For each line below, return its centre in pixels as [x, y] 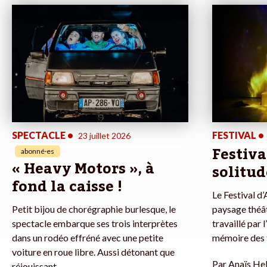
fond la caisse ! [67, 187]
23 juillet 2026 [104, 136]
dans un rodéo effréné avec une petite [88, 238]
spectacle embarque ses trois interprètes [95, 223]
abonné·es [38, 151]
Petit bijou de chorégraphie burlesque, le [94, 209]
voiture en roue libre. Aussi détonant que [93, 252]
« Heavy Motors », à [83, 169]
